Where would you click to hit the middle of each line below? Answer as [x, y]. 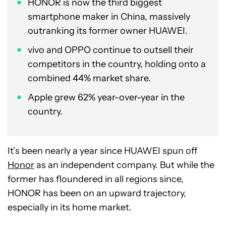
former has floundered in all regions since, [96, 179]
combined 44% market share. [89, 78]
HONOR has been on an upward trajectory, [97, 193]
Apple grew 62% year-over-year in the [106, 97]
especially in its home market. [70, 207]
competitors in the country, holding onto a [117, 64]
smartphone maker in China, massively [109, 17]
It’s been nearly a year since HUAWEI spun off [102, 151]
